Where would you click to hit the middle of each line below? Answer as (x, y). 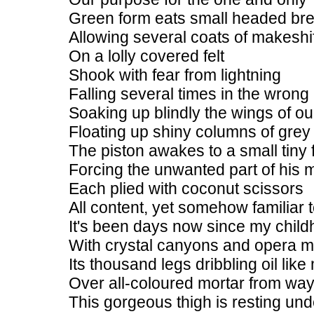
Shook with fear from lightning (175, 75)
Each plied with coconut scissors (186, 189)
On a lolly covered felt (146, 56)
